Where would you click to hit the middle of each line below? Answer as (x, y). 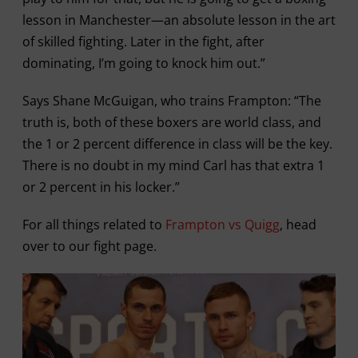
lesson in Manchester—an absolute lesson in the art (179, 20)
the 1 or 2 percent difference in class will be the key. (177, 143)
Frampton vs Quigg (222, 224)
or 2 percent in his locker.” (101, 187)
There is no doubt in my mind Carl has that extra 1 (173, 165)
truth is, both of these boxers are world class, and (171, 122)
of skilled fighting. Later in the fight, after (143, 41)
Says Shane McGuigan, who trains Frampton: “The (171, 100)
